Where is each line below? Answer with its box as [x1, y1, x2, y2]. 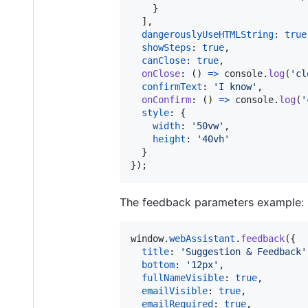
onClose [142, 67, 180, 79]
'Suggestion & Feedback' [180, 245, 307, 257]
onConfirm [142, 93, 191, 105]
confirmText [142, 80, 202, 92]
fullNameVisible [142, 272, 224, 283]
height [153, 133, 186, 144]
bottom [142, 258, 175, 270]
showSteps [142, 41, 191, 53]
